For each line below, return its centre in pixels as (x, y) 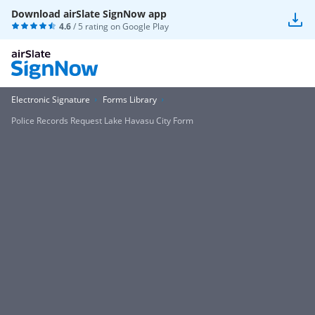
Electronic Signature (51, 99)
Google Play (146, 26)
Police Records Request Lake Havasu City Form (102, 121)
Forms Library (130, 99)
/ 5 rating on (97, 26)
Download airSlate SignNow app (89, 14)
